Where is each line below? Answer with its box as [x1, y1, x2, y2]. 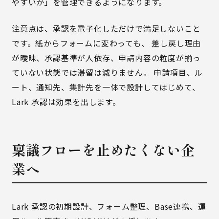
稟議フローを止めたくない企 [12, 140, 195, 159]
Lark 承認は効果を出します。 [12, 96, 121, 108]
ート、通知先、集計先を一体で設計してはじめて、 [12, 81, 200, 93]
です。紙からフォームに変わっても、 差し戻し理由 [12, 37, 201, 49]
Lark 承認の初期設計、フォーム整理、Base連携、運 [12, 200, 206, 212]
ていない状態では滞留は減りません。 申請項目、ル [12, 66, 203, 78]
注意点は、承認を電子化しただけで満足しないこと [12, 22, 201, 34]
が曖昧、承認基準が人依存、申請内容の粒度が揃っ [12, 52, 201, 64]
